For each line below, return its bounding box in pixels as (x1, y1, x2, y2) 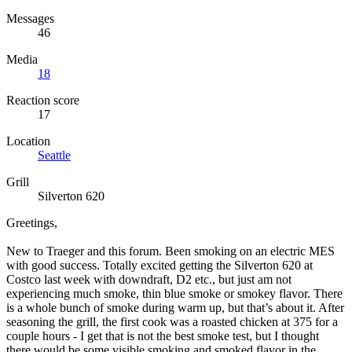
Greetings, (6, 215, 57, 229)
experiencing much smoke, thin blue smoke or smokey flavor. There (6, 286, 343, 300)
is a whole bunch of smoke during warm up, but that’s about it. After (6, 300, 344, 314)
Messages (6, 11, 54, 25)
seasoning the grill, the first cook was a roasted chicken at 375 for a (6, 314, 338, 328)
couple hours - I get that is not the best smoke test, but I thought (6, 328, 319, 343)
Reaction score (6, 93, 79, 107)
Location (6, 134, 50, 148)
